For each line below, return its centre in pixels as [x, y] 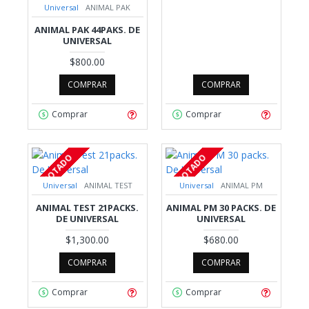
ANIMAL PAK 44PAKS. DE [88, 29]
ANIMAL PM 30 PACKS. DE [221, 207]
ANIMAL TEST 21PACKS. [88, 207]
